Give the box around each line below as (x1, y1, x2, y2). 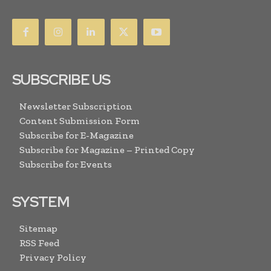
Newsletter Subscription (19, 100, 132, 113)
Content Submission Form (19, 115, 140, 127)
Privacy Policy (19, 252, 87, 264)
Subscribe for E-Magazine (19, 129, 134, 142)
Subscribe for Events (19, 158, 112, 171)
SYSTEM (12, 192, 69, 212)
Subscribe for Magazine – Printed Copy (19, 144, 195, 156)
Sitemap (19, 223, 57, 235)
